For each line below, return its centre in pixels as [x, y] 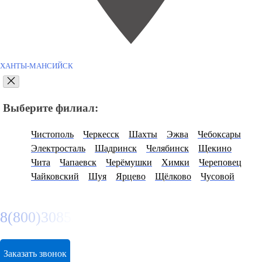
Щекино [215, 148]
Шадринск [116, 148]
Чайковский [55, 176]
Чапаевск [78, 162]
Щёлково [173, 176]
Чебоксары [219, 134]
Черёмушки [129, 162]
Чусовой [218, 176]
